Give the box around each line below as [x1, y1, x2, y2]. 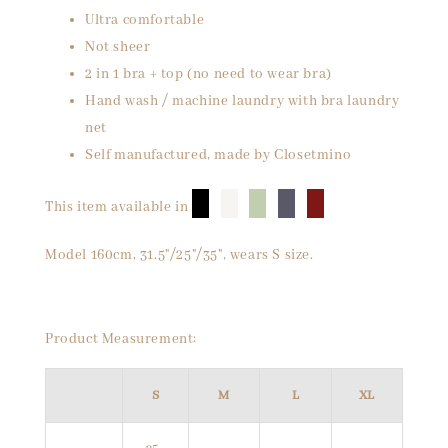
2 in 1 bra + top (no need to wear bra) [85, 65, 332, 83]
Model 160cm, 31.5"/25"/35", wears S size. [45, 246, 314, 264]
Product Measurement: [45, 330, 197, 348]
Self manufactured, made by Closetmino [85, 146, 352, 164]
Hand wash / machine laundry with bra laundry [85, 92, 400, 110]
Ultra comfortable [85, 11, 205, 29]
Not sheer [85, 38, 151, 56]
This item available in [45, 198, 189, 216]
